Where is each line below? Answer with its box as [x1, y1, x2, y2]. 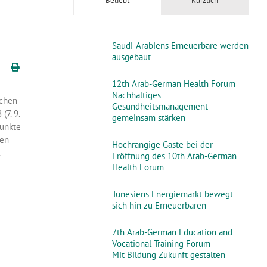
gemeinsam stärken [111, 112, 185, 123]
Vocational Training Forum [111, 238, 210, 249]
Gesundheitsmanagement [111, 101, 208, 112]
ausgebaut [111, 51, 151, 63]
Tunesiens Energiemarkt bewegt [111, 188, 233, 200]
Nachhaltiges [111, 89, 161, 101]
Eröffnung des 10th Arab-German [111, 150, 237, 162]
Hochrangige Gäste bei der [111, 139, 213, 150]
